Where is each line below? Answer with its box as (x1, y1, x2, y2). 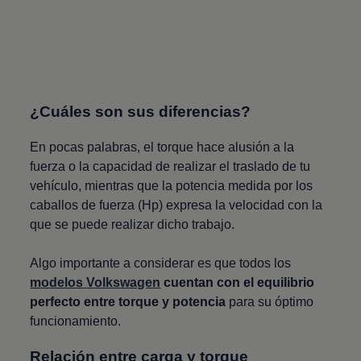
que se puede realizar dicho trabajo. (30, 217, 235, 231)
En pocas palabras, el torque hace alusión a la (30, 139, 295, 154)
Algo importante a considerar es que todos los (30, 255, 292, 270)
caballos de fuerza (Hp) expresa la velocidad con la (30, 197, 323, 212)
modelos (30, 275, 84, 289)
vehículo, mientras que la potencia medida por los (30, 178, 313, 193)
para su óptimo (226, 294, 314, 309)
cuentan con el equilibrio (160, 275, 315, 289)
